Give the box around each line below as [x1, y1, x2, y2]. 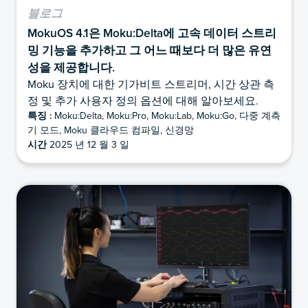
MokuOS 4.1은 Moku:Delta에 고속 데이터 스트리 [27, 23, 276, 41]
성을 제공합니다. [27, 58, 115, 76]
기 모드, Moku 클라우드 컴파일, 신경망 [27, 122, 194, 137]
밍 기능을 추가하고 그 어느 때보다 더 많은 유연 [27, 41, 272, 58]
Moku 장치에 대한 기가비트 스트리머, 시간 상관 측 [27, 76, 274, 91]
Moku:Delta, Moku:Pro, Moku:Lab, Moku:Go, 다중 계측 [52, 108, 280, 122]
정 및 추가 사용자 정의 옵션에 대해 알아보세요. [27, 92, 258, 108]
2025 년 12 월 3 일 [47, 137, 129, 151]
